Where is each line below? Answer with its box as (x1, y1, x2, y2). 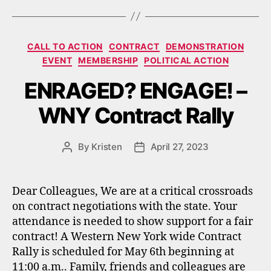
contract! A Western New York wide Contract (12, 229, 241, 244)
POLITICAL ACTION (144, 55, 229, 65)
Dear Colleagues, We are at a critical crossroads (12, 184, 253, 198)
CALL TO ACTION (27, 41, 103, 51)
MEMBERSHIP (78, 55, 139, 65)
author (67, 154, 95, 166)
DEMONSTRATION (165, 41, 244, 51)
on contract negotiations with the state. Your (12, 199, 237, 214)
